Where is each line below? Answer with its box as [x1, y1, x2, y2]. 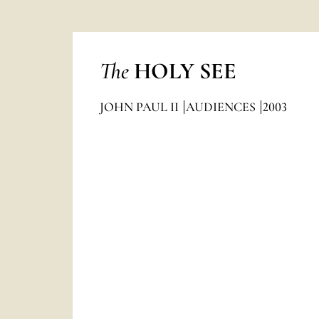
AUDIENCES [185, 99, 258, 115]
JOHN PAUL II [99, 99, 182, 115]
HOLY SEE [133, 57, 236, 85]
